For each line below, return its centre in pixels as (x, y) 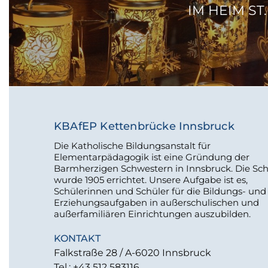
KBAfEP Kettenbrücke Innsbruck (144, 126)
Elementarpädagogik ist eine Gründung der (152, 157)
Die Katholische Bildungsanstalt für (132, 146)
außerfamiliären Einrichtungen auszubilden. (152, 214)
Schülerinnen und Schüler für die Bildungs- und (160, 191)
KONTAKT (77, 238)
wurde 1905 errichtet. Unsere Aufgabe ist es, (151, 180)
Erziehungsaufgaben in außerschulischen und (156, 202)
